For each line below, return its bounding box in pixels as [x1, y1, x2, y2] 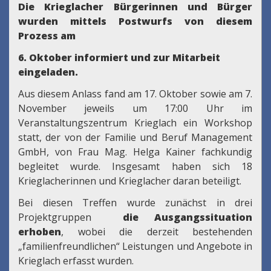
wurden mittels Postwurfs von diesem [18, 15, 252, 28]
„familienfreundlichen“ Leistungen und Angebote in [18, 240, 252, 253]
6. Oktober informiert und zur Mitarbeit [18, 51, 220, 65]
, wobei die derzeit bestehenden [61, 225, 252, 239]
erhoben [18, 225, 61, 239]
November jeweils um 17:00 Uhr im [18, 102, 252, 116]
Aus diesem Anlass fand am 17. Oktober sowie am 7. [18, 87, 252, 101]
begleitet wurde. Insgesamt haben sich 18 [18, 160, 252, 174]
